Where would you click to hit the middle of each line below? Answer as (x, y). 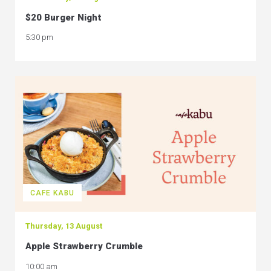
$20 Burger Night (64, 18)
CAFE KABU (52, 193)
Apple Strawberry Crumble (84, 247)
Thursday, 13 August (64, 226)
